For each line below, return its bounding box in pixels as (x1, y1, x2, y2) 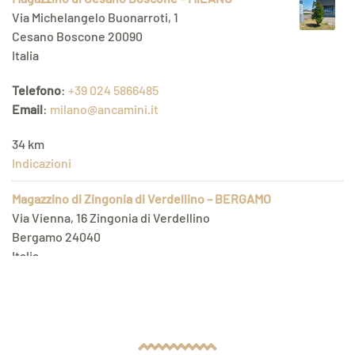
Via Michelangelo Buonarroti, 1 (12, 10, 178, 25)
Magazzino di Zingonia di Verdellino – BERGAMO (12, 191, 271, 207)
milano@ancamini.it (50, 101, 158, 117)
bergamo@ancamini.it (50, 302, 171, 318)
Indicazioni (12, 155, 71, 171)
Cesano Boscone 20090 (12, 29, 143, 44)
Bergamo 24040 (12, 229, 101, 245)
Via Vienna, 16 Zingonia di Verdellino (12, 210, 210, 226)
